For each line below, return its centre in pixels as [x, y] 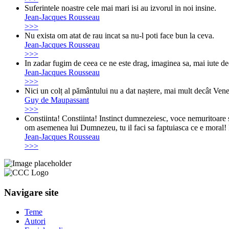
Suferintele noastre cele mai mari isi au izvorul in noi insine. [120, 8]
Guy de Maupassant [57, 100]
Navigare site [31, 192]
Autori [35, 221]
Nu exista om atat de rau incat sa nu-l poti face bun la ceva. [119, 35]
